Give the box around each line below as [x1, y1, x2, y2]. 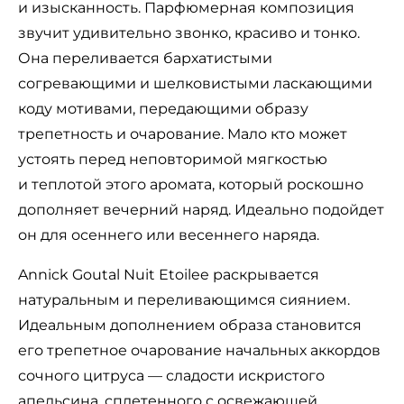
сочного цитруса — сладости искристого [18, 367, 325, 385]
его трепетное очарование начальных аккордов [18, 342, 381, 360]
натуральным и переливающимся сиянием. [18, 291, 350, 309]
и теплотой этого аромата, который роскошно [18, 176, 363, 194]
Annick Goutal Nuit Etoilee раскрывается [18, 266, 319, 284]
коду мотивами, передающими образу [18, 100, 308, 118]
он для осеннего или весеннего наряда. [18, 226, 319, 244]
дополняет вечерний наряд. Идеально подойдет [18, 201, 384, 219]
